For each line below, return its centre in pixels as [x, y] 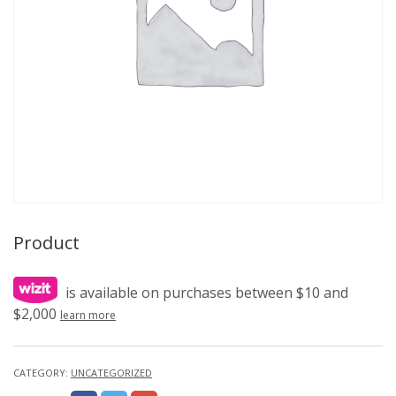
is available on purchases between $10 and [205, 293]
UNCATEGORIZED [111, 373]
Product [46, 243]
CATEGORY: [42, 373]
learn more [88, 315]
